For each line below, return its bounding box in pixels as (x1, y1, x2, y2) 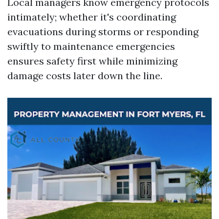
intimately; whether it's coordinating (7, 11, 176, 23)
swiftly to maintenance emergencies (7, 40, 175, 52)
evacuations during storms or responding (7, 25, 198, 38)
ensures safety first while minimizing (7, 55, 177, 67)
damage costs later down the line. (7, 69, 162, 82)
